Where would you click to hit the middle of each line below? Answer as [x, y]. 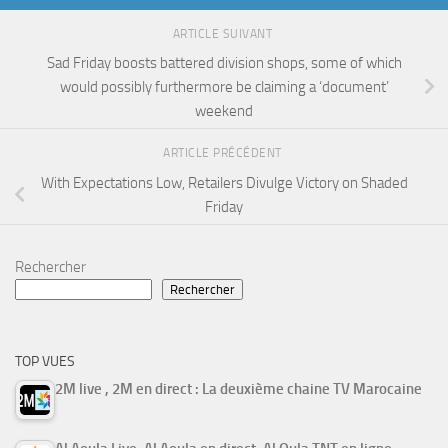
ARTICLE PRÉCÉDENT [224, 153]
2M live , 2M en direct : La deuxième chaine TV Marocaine [238, 388]
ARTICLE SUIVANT [224, 33]
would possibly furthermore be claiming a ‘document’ [224, 87]
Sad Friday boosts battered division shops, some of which [224, 63]
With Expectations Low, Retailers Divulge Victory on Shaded [224, 182]
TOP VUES [45, 361]
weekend [224, 111]
